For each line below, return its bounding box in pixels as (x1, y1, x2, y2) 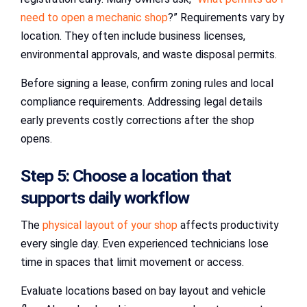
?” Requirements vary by (168, 11, 284, 25)
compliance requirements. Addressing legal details (21, 95, 262, 109)
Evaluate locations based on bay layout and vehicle (21, 284, 266, 297)
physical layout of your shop (42, 218, 177, 232)
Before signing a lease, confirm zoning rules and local (21, 77, 273, 90)
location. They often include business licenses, (21, 29, 245, 43)
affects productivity (177, 218, 279, 232)
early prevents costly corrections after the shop (21, 114, 254, 127)
